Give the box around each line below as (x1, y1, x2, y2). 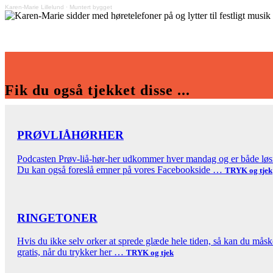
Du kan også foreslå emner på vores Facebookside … (17, 164, 225, 175)
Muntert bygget (69, 4, 112, 11)
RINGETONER (17, 211, 97, 224)
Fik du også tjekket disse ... (5, 82, 190, 99)
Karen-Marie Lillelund (5, 4, 64, 11)
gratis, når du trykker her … (17, 247, 126, 258)
